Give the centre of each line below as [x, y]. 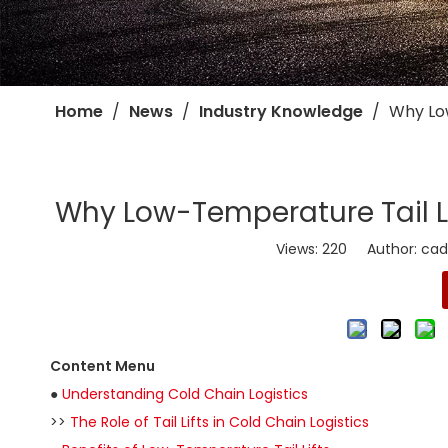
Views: [299, 249]
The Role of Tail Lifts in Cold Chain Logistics [219, 422]
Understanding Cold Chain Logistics [185, 394]
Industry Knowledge [281, 111]
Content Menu [102, 366]
